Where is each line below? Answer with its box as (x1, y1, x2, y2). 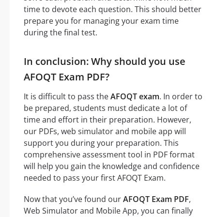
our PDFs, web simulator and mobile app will (24, 125, 186, 137)
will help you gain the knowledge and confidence (24, 160, 200, 171)
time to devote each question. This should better (24, 3, 201, 15)
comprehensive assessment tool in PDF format (24, 149, 195, 160)
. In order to (159, 91, 202, 102)
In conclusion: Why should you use (24, 54, 186, 68)
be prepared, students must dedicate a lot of (24, 102, 187, 113)
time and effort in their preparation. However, (24, 114, 191, 125)
